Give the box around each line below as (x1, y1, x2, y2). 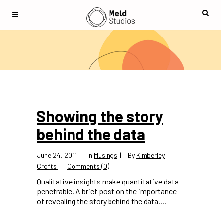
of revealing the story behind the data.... (37, 196, 166, 206)
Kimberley (136, 151, 165, 159)
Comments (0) (67, 162, 109, 170)
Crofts (37, 162, 57, 170)
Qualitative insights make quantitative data (37, 177, 179, 186)
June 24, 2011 (37, 151, 77, 159)
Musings (94, 151, 117, 159)
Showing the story (37, 107, 163, 125)
